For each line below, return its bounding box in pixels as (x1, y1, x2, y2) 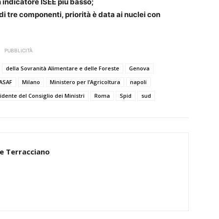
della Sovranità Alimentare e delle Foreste (6, 65, 119, 72)
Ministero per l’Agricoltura (50, 78, 120, 86)
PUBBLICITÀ (4, 47, 33, 54)
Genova (129, 65, 150, 72)
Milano (22, 78, 40, 86)
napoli (130, 78, 147, 86)
